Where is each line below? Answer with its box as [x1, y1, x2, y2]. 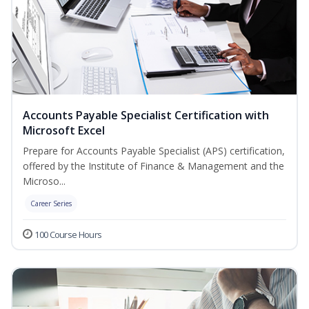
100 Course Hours [34, 228, 102, 241]
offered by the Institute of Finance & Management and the [23, 159, 284, 173]
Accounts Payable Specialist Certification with [23, 108, 269, 123]
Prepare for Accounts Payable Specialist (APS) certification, [23, 144, 285, 158]
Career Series [30, 199, 72, 209]
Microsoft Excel [23, 123, 105, 139]
